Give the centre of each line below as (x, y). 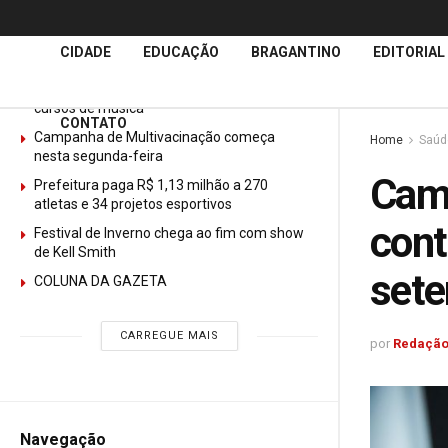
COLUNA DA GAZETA (102, 281)
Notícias (110, 37)
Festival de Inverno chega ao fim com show (169, 233)
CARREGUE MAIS (169, 335)
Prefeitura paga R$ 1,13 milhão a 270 (151, 185)
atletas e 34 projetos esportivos (133, 204)
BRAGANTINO (296, 52)
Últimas (48, 37)
